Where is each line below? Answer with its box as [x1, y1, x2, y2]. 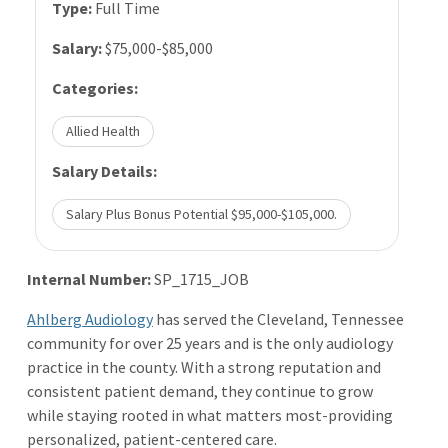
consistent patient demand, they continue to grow [27, 380, 373, 401]
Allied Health [65, 121, 140, 140]
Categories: [52, 77, 138, 98]
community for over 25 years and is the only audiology [27, 332, 393, 353]
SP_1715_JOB [151, 268, 249, 289]
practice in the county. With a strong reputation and [27, 356, 381, 377]
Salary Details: [52, 160, 157, 181]
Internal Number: [27, 268, 151, 289]
